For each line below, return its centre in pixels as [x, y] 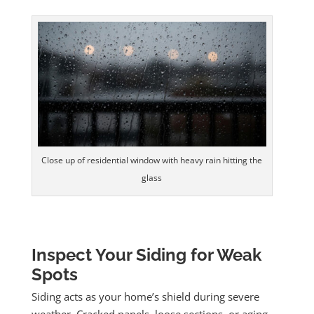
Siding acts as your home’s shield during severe [145, 297]
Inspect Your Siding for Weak [146, 255]
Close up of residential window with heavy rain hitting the [152, 161]
